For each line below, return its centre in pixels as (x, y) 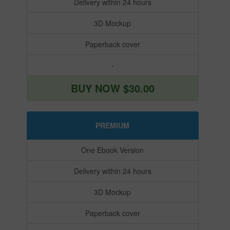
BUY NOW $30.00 (112, 88)
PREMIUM (112, 126)
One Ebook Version (112, 150)
